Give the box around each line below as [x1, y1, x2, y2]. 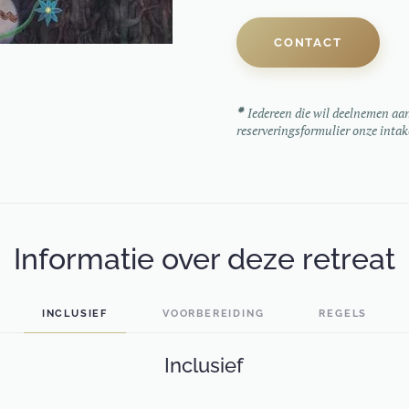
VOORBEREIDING [162, 308, 265, 320]
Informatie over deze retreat [13, 242, 395, 277]
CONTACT [274, 36, 342, 50]
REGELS [319, 308, 368, 320]
